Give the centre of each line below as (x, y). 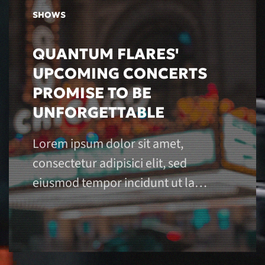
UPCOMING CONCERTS (120, 74)
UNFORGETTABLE (98, 113)
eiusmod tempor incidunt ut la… (120, 183)
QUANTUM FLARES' (106, 54)
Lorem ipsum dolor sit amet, (108, 144)
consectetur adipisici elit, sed (110, 164)
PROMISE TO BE (92, 93)
